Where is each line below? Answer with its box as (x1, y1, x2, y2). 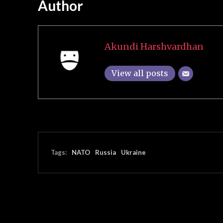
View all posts (111, 68, 168, 78)
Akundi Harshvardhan (104, 40, 204, 52)
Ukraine (121, 148, 146, 156)
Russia (95, 148, 116, 156)
